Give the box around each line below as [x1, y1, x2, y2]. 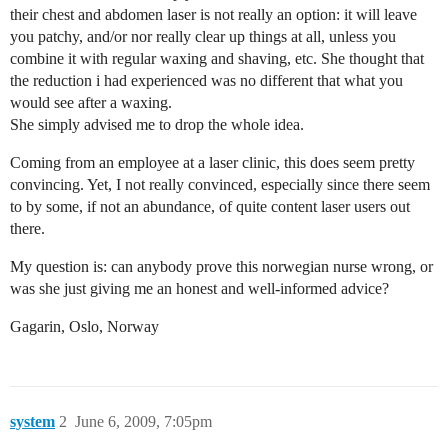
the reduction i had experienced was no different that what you [10, 71, 403, 89]
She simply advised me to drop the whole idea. [10, 115, 304, 133]
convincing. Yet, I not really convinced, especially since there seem [10, 175, 430, 193]
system [10, 412, 55, 430]
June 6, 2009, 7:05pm [75, 412, 212, 430]
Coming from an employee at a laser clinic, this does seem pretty [10, 153, 415, 171]
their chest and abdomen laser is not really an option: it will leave [10, 5, 417, 23]
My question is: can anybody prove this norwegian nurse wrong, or [10, 257, 433, 275]
